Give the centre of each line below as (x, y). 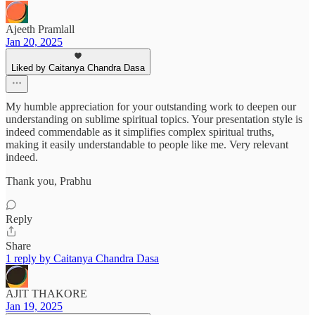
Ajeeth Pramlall (40, 30)
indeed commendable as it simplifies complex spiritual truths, (140, 132)
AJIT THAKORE (46, 294)
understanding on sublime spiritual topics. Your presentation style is (154, 120)
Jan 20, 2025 (34, 42)
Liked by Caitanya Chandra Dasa (78, 68)
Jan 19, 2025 (34, 307)
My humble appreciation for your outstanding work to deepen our (151, 107)
